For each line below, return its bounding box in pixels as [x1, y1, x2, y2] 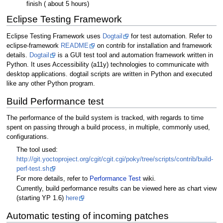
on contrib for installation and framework [95, 42, 212, 49]
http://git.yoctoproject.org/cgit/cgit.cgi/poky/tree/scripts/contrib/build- [16, 155, 213, 163]
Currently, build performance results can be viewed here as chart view [16, 185, 217, 193]
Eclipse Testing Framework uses [6, 32, 103, 40]
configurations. [6, 133, 49, 141]
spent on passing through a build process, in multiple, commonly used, [6, 124, 210, 131]
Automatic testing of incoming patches [6, 211, 169, 222]
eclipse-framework [6, 42, 61, 49]
